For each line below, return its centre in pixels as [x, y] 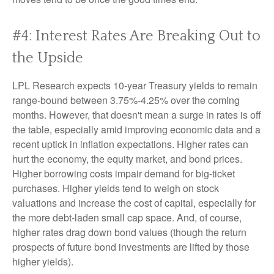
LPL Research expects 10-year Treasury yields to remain [135, 86]
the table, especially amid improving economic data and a [136, 130]
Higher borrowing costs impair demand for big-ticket [124, 174]
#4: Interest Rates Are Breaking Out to [136, 36]
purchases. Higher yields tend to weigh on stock [116, 188]
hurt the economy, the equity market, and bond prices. [127, 159]
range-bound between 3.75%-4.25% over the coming [126, 100]
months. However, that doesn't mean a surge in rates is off [137, 115]
